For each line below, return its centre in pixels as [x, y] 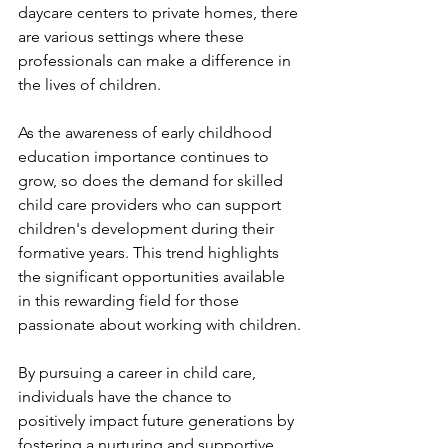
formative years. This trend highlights [150, 252]
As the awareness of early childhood [147, 132]
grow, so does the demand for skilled [152, 180]
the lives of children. [89, 84]
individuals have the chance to [127, 396]
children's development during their [148, 228]
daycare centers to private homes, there [160, 12]
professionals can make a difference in [156, 60]
